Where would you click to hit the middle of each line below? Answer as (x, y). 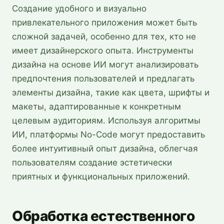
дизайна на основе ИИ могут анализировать (105, 64)
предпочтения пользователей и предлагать (103, 78)
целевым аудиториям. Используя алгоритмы (106, 120)
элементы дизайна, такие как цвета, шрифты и (111, 92)
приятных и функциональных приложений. (101, 176)
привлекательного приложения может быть (104, 22)
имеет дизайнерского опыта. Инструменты (103, 50)
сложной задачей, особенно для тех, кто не (104, 36)
